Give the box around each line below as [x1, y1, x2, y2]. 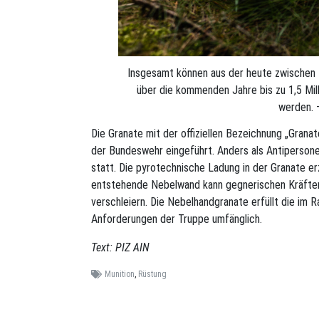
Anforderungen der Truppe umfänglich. [91, 212, 262, 226]
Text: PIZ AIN [91, 241, 150, 255]
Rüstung [137, 269, 167, 280]
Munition [104, 269, 135, 280]
